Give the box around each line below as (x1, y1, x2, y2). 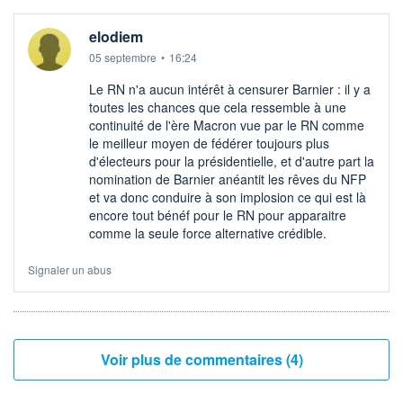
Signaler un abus (28, 262, 112, 278)
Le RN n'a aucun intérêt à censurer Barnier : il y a (89, 80, 371, 99)
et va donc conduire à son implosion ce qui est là (89, 188, 366, 207)
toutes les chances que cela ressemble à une (89, 98, 346, 117)
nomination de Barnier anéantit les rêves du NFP (89, 170, 366, 189)
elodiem (89, 26, 143, 48)
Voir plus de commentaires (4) (285, 349, 303, 371)
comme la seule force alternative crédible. (89, 224, 327, 243)
